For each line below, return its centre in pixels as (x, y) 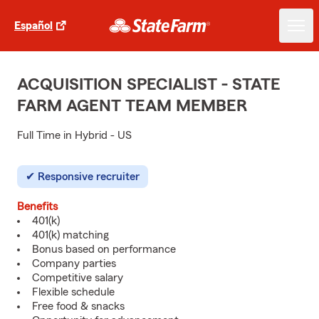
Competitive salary (78, 278)
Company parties (74, 263)
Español (33, 26)
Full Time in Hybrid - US (74, 135)
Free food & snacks (78, 306)
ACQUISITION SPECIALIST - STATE (149, 85)
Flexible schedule (73, 292)
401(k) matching (70, 235)
